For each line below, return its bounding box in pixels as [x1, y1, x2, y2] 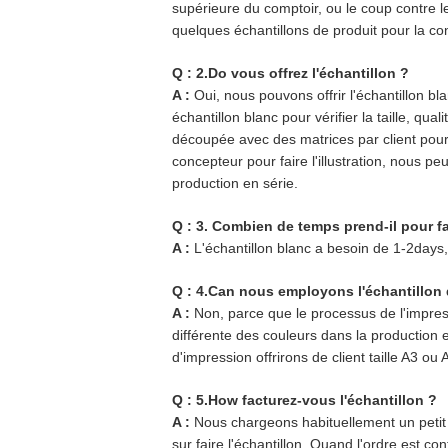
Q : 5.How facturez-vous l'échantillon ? [172, 392, 437, 408]
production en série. [172, 175, 298, 191]
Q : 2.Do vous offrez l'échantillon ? [172, 65, 409, 81]
